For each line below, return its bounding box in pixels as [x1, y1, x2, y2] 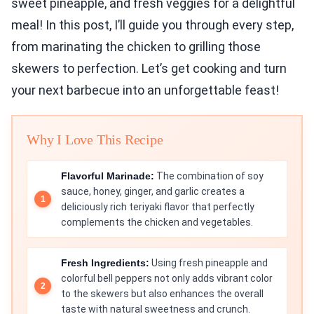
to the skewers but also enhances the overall [61, 288, 264, 300]
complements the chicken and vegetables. [61, 217, 253, 228]
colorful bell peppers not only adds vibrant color [61, 273, 273, 285]
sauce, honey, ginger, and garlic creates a [61, 186, 245, 198]
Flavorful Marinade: [61, 170, 154, 182]
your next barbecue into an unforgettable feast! [11, 83, 279, 98]
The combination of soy [154, 170, 264, 182]
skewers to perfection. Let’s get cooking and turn [11, 61, 287, 76]
